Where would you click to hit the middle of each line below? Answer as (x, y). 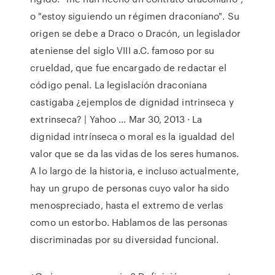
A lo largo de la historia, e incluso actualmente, (135, 171)
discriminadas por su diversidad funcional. (125, 239)
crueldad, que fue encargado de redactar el (129, 68)
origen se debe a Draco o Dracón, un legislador (135, 33)
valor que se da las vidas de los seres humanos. (134, 153)
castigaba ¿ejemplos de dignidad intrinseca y (132, 102)
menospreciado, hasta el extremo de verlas (127, 205)
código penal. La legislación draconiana (119, 85)
